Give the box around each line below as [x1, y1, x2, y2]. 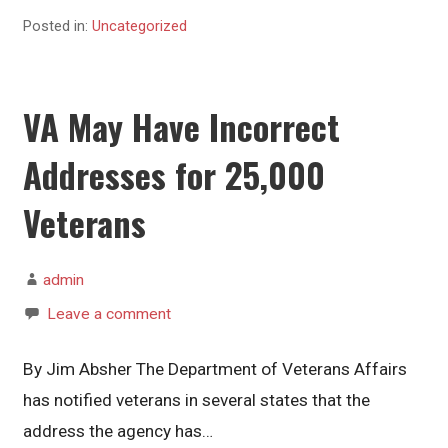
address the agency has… [23, 420, 214, 441]
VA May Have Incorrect [23, 100, 341, 152]
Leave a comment [47, 304, 172, 323]
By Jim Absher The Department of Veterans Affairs [23, 358, 408, 379]
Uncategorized [92, 17, 188, 36]
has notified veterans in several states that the [23, 389, 371, 410]
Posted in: [23, 17, 93, 36]
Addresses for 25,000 [23, 148, 326, 200]
